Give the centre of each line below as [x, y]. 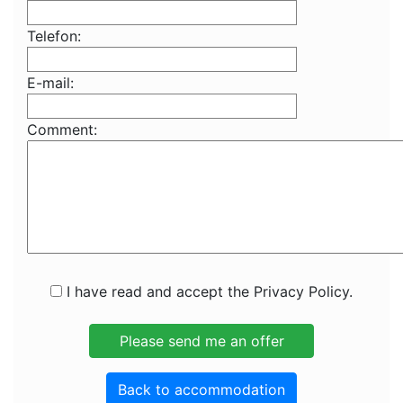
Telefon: [54, 36]
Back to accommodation [201, 390]
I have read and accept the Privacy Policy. [207, 291]
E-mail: [50, 83]
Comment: [62, 130]
